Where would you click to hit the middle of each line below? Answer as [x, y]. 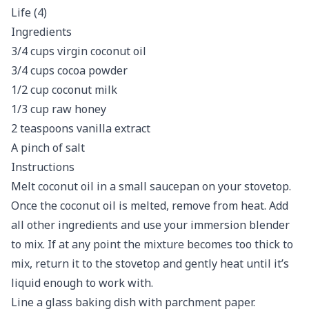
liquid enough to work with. [82, 283]
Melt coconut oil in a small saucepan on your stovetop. [151, 186]
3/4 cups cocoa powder [69, 70]
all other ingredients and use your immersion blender [150, 225]
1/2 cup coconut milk [64, 90]
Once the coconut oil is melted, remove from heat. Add [150, 206]
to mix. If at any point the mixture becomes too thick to [152, 244]
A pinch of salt [48, 148]
